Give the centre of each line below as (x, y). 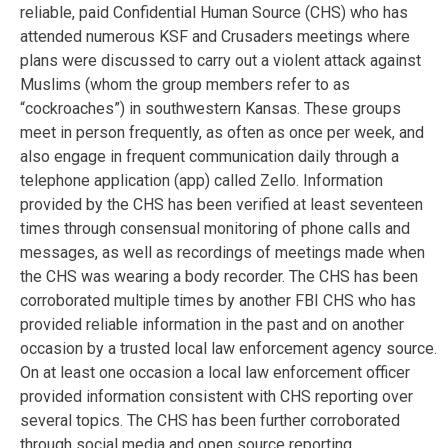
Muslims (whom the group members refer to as (185, 84)
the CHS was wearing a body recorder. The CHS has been (219, 276)
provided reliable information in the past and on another (212, 324)
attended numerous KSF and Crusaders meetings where (215, 36)
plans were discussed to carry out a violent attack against (220, 60)
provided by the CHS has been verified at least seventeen (221, 204)
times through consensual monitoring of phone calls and (215, 228)
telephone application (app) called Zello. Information (201, 180)
